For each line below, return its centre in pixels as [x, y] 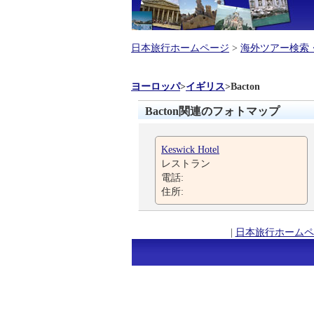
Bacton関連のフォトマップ [212, 111]
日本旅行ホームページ [180, 48]
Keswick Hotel [190, 149]
